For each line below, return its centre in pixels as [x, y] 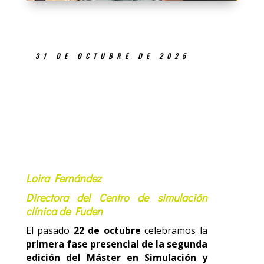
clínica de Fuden [64, 211]
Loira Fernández [63, 178]
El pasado [49, 230]
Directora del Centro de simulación [116, 197]
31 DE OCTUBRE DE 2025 [112, 55]
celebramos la [174, 230]
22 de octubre [107, 230]
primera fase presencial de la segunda [116, 244]
